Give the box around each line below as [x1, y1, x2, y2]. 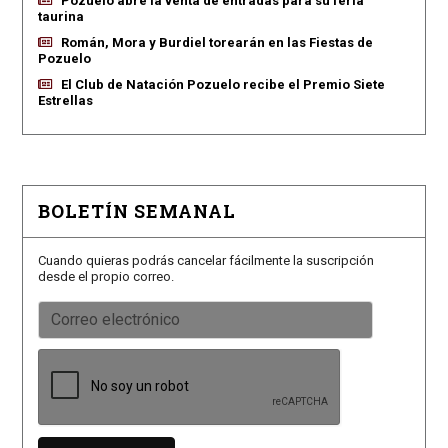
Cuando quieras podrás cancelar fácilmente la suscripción [37, 253, 374, 268]
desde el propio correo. [37, 269, 174, 284]
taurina [37, 9, 84, 24]
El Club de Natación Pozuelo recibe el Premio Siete [60, 77, 385, 92]
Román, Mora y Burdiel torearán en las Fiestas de [60, 35, 373, 50]
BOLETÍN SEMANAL [37, 199, 236, 223]
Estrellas [37, 93, 93, 108]
